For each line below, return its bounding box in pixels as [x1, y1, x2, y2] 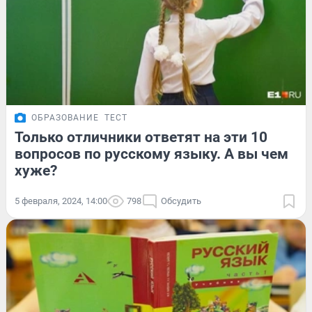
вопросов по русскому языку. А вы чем [15, 145, 288, 162]
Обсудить [161, 195, 201, 206]
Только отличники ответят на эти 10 [15, 128, 267, 146]
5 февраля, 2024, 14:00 [15, 195, 107, 206]
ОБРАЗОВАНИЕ [31, 112, 99, 123]
